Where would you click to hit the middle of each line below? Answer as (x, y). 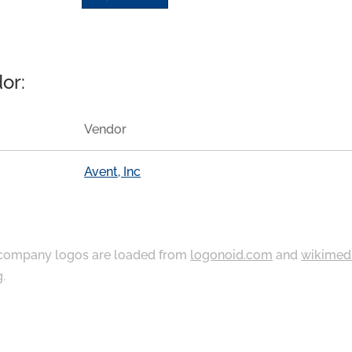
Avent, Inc (113, 171)
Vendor (106, 130)
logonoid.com (232, 255)
